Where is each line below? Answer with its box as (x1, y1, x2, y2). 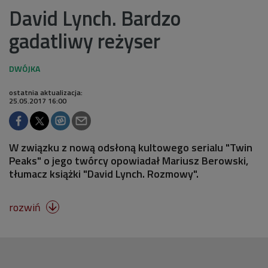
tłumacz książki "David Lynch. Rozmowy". (9, 165, 199, 182)
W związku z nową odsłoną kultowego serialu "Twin (9, 139, 252, 156)
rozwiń (9, 199, 43, 215)
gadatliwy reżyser (9, 25, 160, 56)
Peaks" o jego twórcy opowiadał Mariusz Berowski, (9, 152, 248, 169)
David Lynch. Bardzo (9, 2, 181, 33)
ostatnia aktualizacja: (9, 86, 83, 98)
